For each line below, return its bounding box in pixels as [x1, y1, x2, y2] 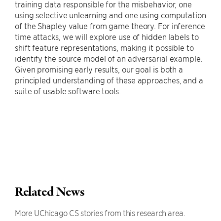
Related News [15, 184, 85, 201]
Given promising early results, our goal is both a [15, 64, 184, 74]
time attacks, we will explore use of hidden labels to [15, 32, 199, 41]
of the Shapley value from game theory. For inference [15, 21, 205, 31]
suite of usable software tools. [15, 86, 121, 96]
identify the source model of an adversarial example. [15, 53, 203, 63]
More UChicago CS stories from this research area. [15, 208, 185, 218]
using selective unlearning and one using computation [15, 10, 206, 20]
